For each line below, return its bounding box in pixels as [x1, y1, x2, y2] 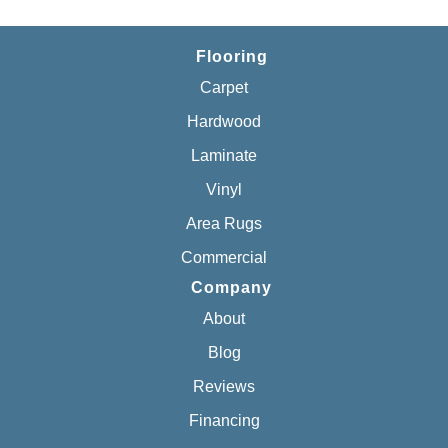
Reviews [193, 378, 255, 395]
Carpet [200, 79, 248, 96]
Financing [188, 412, 260, 429]
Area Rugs [186, 215, 262, 232]
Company [191, 279, 272, 296]
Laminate [191, 147, 257, 164]
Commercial [181, 249, 267, 266]
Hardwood [187, 113, 261, 130]
